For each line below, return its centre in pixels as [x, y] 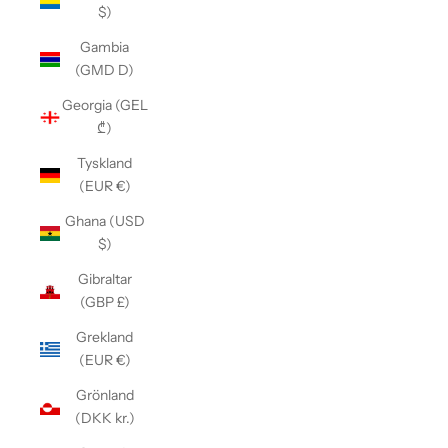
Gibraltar [104, 279]
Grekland [104, 337]
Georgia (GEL [104, 105]
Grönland [104, 395]
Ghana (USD [104, 221]
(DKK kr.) [104, 418]
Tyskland [104, 163]
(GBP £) [104, 302]
